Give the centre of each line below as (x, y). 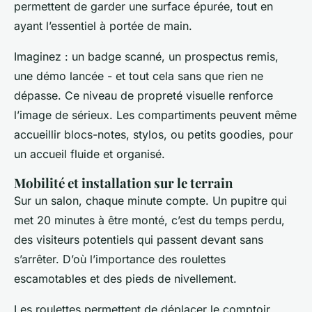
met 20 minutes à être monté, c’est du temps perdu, (149, 220)
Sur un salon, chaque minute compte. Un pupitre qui (150, 200)
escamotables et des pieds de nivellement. (125, 278)
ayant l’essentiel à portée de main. (103, 25)
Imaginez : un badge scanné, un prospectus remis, (146, 56)
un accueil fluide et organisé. (89, 154)
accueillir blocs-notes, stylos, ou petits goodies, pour (154, 134)
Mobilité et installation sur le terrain (123, 182)
